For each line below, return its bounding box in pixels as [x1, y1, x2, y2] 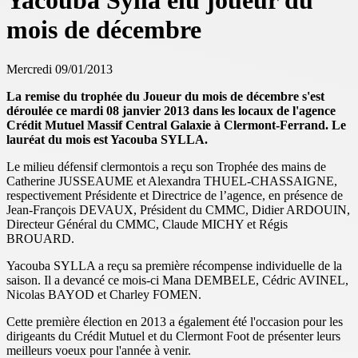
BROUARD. [6, 231, 74, 245]
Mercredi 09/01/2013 [6, 62, 113, 76]
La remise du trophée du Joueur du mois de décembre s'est [6, 89, 324, 103]
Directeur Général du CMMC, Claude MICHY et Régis [6, 217, 288, 231]
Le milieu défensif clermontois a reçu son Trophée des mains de [6, 159, 326, 173]
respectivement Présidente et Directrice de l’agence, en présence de [6, 188, 343, 202]
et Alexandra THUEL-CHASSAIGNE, [133, 173, 337, 188]
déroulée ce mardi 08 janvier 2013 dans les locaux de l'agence [6, 103, 336, 117]
